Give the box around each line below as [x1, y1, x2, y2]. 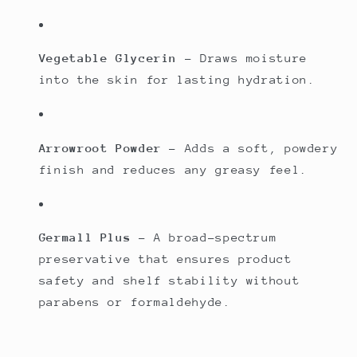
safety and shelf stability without [38, 273, 300, 288]
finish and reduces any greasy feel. [38, 162, 308, 176]
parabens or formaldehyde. [38, 295, 231, 309]
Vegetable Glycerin [38, 51, 178, 65]
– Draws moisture [177, 51, 308, 65]
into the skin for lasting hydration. [38, 73, 316, 87]
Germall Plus [38, 230, 131, 245]
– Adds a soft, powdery [161, 140, 339, 155]
